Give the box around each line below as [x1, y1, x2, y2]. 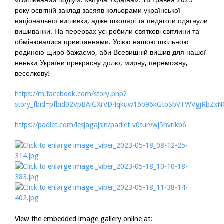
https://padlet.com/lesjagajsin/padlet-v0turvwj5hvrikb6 [15, 121, 186, 129]
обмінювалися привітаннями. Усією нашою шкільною [15, 38, 189, 46]
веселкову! [15, 69, 52, 77]
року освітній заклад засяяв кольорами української [15, 6, 180, 14]
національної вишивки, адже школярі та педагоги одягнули [15, 17, 208, 25]
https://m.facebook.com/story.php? [15, 90, 127, 98]
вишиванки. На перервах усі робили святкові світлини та [15, 27, 199, 35]
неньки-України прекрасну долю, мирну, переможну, [15, 59, 188, 67]
